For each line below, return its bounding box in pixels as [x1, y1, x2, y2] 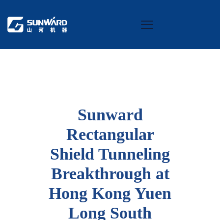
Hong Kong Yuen [49, 184, 171, 202]
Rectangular [66, 125, 154, 143]
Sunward [77, 106, 143, 124]
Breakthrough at [51, 165, 169, 183]
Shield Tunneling [50, 145, 170, 163]
